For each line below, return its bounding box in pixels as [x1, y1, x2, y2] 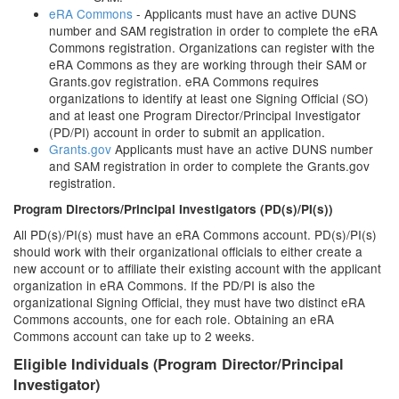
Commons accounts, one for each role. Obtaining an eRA [13, 310, 334, 328]
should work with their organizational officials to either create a [13, 242, 362, 260]
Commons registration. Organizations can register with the [49, 38, 375, 56]
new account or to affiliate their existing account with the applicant [13, 259, 381, 277]
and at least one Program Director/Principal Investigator [49, 106, 361, 124]
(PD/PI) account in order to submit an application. [49, 123, 325, 141]
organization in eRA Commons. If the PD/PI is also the [13, 276, 315, 294]
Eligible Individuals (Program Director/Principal [13, 354, 344, 374]
